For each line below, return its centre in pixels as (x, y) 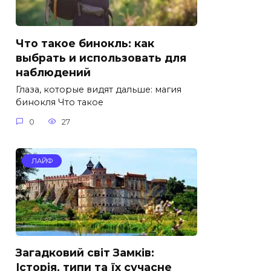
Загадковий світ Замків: (85, 252)
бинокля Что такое (60, 103)
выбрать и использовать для (101, 57)
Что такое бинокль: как (85, 43)
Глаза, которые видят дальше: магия (99, 90)
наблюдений (53, 72)
